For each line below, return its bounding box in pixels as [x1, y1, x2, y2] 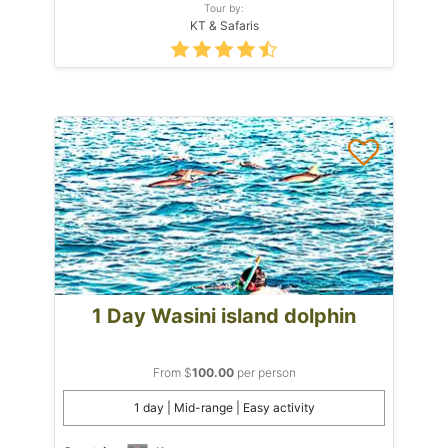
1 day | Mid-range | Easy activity [133, 399, 315, 415]
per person [233, 364, 296, 380]
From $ [152, 364, 192, 380]
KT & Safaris [189, 17, 259, 33]
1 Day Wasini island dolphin [92, 303, 356, 328]
